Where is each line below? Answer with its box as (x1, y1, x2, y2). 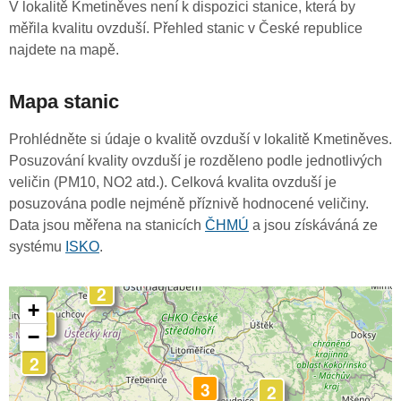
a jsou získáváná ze (249, 218, 378, 234)
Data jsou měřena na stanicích (9, 218, 205, 234)
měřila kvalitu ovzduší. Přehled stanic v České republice (9, 21, 363, 37)
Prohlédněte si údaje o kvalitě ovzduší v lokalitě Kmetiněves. (9, 132, 392, 148)
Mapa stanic (9, 90, 119, 114)
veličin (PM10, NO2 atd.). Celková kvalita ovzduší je (9, 175, 337, 191)
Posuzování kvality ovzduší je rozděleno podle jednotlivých (9, 153, 382, 169)
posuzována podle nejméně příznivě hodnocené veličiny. (9, 196, 369, 212)
